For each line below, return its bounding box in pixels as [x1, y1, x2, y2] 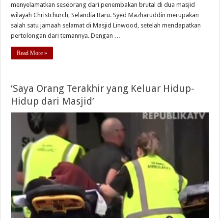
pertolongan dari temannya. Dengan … [11, 32, 121, 40]
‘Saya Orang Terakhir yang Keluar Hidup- [11, 82, 195, 95]
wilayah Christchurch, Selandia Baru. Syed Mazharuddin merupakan [11, 11, 199, 19]
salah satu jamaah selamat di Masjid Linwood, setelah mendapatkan [11, 22, 201, 29]
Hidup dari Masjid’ [11, 95, 95, 108]
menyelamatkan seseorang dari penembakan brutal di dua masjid [11, 1, 195, 9]
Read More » [17, 50, 48, 57]
